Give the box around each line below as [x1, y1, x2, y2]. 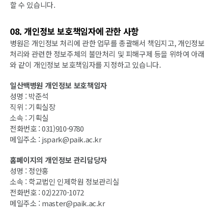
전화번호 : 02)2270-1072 [10, 187, 84, 197]
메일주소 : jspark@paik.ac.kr [10, 134, 102, 144]
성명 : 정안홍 [10, 165, 49, 176]
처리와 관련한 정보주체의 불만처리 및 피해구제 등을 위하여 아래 [10, 48, 205, 59]
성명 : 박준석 [10, 90, 49, 101]
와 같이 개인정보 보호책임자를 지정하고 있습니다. [10, 59, 161, 70]
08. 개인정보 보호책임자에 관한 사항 [10, 25, 138, 37]
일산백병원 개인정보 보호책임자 [10, 80, 107, 90]
